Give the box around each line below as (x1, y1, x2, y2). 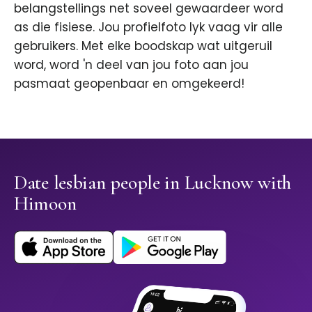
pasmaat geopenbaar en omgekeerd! (14, 75, 244, 93)
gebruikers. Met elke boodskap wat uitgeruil (14, 38, 272, 55)
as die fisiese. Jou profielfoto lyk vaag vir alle (14, 19, 283, 36)
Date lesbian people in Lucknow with (14, 171, 292, 195)
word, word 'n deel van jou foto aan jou (14, 56, 249, 74)
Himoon (14, 192, 77, 216)
